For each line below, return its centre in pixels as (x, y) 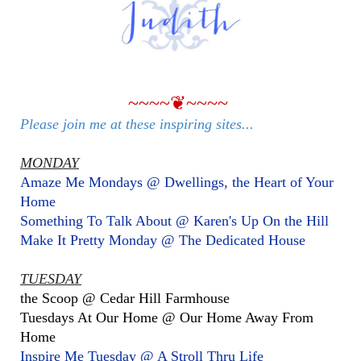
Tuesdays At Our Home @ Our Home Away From (167, 318)
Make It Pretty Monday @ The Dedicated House (163, 241)
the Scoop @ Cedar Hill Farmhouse (125, 299)
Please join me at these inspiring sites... (137, 124)
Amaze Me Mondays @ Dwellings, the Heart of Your (177, 183)
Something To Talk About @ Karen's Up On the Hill (174, 221)
